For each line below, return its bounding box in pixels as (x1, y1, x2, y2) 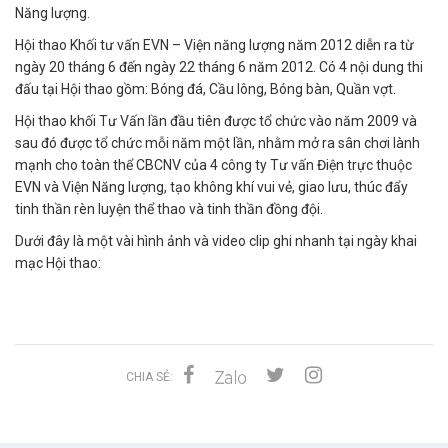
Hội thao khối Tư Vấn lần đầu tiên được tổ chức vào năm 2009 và (15, 113, 417, 129)
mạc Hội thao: (15, 255, 101, 271)
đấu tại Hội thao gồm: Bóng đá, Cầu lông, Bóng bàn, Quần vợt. (15, 81, 396, 97)
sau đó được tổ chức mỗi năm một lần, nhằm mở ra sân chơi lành (15, 135, 420, 151)
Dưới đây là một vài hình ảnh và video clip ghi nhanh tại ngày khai (15, 233, 417, 249)
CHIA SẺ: (126, 369, 173, 384)
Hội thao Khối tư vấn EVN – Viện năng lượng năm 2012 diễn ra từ (15, 37, 414, 53)
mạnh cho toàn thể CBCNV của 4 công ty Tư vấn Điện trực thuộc (15, 157, 412, 173)
